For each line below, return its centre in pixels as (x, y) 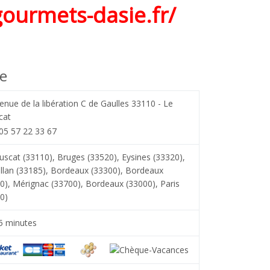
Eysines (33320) (152, 157)
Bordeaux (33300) (85, 170)
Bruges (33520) (87, 157)
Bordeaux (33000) (120, 183)
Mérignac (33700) (46, 183)
